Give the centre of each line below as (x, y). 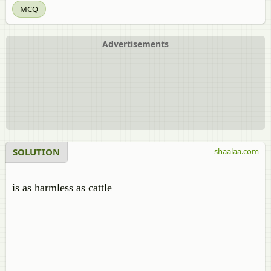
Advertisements (135, 44)
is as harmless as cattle (62, 188)
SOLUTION (36, 152)
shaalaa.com (237, 151)
